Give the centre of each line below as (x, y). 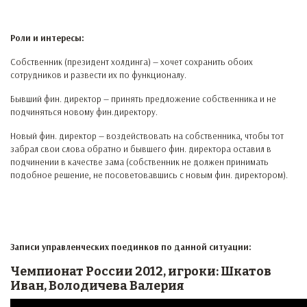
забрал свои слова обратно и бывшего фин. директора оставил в (141, 149)
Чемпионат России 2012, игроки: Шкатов (141, 271)
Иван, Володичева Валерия (97, 286)
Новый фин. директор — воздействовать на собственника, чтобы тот (147, 136)
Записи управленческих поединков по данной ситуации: (131, 247)
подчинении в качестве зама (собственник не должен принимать (139, 162)
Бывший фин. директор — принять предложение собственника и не (143, 99)
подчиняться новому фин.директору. (84, 112)
